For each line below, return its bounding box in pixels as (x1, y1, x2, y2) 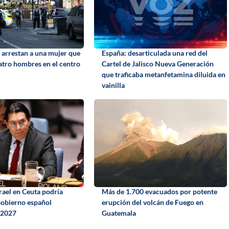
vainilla (101, 80, 125, 89)
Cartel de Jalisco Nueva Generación (101, 59, 214, 68)
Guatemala (101, 208, 136, 217)
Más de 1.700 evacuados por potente (101, 187, 217, 196)
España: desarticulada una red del (101, 48, 208, 57)
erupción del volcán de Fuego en (101, 197, 203, 207)
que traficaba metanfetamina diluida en (101, 70, 225, 79)
